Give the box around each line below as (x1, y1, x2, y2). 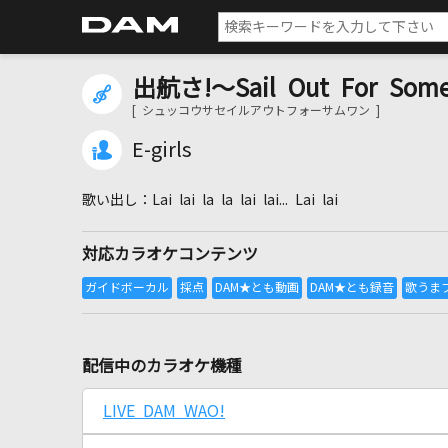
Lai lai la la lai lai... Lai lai (152, 193, 338, 207)
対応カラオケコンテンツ (82, 246, 258, 262)
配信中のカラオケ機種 (82, 358, 242, 374)
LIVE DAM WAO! (103, 403, 225, 419)
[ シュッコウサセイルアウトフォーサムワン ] (132, 105, 380, 117)
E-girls (132, 140, 192, 160)
